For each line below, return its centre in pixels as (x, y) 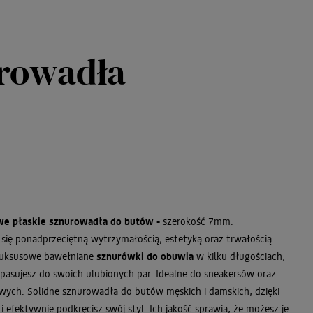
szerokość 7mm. (197, 221)
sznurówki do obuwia (145, 256)
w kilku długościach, (240, 256)
